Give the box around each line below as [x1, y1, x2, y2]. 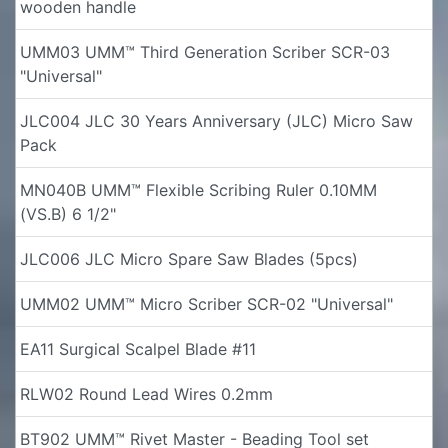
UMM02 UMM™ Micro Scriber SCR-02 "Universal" [20, 294, 393, 315]
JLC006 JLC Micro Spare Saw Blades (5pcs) [20, 249, 358, 270]
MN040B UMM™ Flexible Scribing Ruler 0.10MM [20, 180, 377, 201]
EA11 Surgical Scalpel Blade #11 [20, 339, 256, 360]
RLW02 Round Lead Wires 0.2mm [20, 384, 273, 405]
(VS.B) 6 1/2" [20, 204, 116, 225]
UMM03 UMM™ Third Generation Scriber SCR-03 [20, 42, 390, 63]
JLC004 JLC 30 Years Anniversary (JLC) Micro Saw [20, 111, 413, 132]
